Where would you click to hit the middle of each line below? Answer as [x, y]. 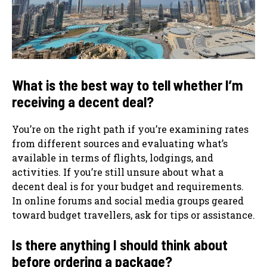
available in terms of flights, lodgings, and [113, 157]
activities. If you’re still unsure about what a [118, 172]
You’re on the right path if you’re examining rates [130, 129]
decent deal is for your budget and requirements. [128, 186]
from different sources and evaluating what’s [120, 143]
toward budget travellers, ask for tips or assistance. [133, 215]
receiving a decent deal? [83, 101]
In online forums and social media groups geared [128, 200]
